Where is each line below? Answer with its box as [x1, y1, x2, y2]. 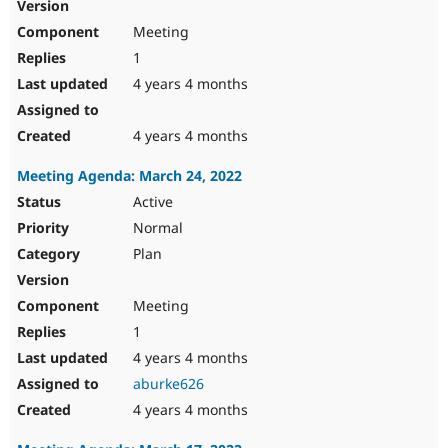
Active [129, 192, 173, 212]
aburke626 [133, 374, 204, 394]
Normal [129, 218, 183, 238]
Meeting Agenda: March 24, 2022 [17, 166, 242, 186]
